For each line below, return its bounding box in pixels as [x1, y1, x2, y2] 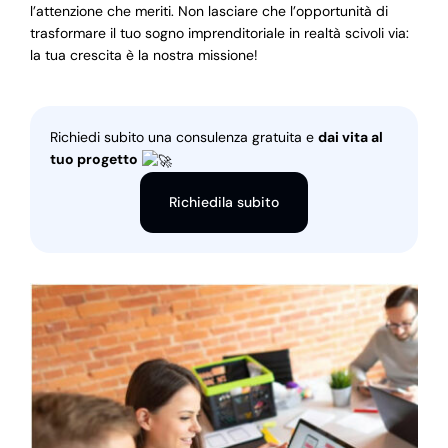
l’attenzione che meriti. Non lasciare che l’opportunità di [29, 2, 388, 21]
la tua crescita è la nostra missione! [29, 46, 258, 65]
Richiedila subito [169, 192, 279, 211]
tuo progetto [49, 150, 141, 169]
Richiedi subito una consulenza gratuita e [49, 128, 318, 147]
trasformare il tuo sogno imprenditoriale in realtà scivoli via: [29, 24, 409, 43]
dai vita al [317, 128, 383, 147]
